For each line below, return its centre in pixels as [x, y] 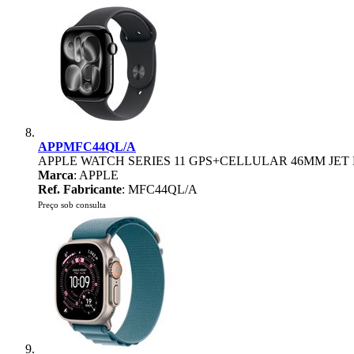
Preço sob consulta [72, 205]
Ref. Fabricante [80, 189]
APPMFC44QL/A [87, 147]
